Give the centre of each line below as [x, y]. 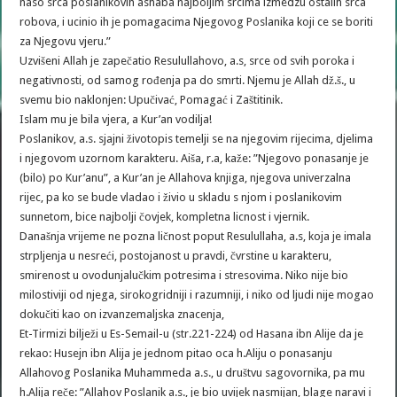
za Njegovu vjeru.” [66, 41]
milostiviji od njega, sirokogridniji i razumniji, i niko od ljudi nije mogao [197, 295]
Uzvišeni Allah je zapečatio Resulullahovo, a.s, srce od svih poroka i [187, 61]
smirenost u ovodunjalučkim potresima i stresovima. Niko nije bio [184, 275]
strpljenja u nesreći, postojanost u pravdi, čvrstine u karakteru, [176, 256]
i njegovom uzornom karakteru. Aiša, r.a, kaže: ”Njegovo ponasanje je [195, 158]
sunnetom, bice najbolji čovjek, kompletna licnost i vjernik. [165, 217]
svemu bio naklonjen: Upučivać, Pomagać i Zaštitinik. [152, 100]
